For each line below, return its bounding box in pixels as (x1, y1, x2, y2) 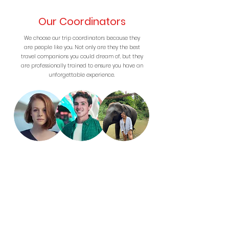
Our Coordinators (38, 14, 126, 29)
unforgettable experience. (49, 71, 114, 79)
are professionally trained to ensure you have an (20, 62, 143, 70)
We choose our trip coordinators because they (24, 34, 140, 42)
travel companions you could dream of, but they (20, 53, 143, 60)
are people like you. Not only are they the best (24, 43, 140, 51)
